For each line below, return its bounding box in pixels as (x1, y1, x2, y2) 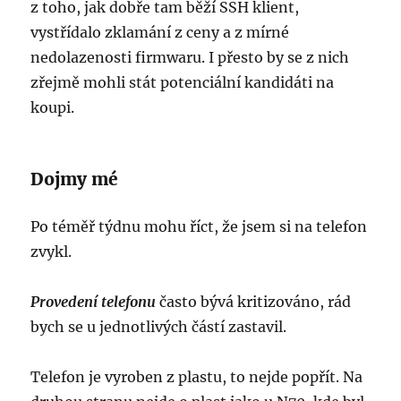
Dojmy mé (30, 168, 119, 191)
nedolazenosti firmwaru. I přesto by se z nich (30, 48, 350, 67)
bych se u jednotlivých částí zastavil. (30, 318, 287, 337)
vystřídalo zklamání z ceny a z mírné (30, 23, 290, 42)
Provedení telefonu (30, 293, 157, 311)
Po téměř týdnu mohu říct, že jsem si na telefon (30, 218, 368, 236)
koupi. (30, 98, 75, 117)
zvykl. (30, 243, 73, 261)
